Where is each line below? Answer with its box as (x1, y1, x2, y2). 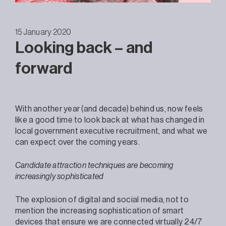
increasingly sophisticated (15, 172, 104, 181)
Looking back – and (15, 39, 153, 56)
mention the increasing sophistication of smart (15, 206, 184, 215)
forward (15, 60, 73, 77)
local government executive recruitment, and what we (15, 127, 208, 135)
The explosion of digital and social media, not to (15, 195, 189, 204)
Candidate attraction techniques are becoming (15, 161, 174, 169)
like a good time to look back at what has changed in (15, 116, 205, 124)
